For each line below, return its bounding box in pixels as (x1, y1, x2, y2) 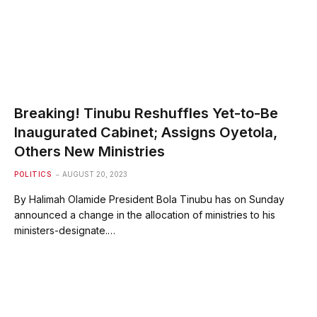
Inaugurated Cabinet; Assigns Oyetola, (14, 124, 277, 141)
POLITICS (14, 170, 51, 178)
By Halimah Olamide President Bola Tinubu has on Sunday (14, 193, 284, 205)
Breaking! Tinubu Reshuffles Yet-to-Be (14, 105, 278, 122)
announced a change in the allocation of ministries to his (14, 209, 275, 221)
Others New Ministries (14, 143, 165, 160)
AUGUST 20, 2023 (62, 170, 127, 178)
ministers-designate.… (14, 224, 115, 236)
